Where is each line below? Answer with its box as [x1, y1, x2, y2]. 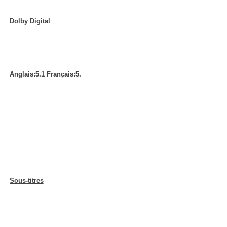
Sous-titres [9, 177, 44, 184]
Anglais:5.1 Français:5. [9, 70, 81, 78]
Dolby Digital [9, 17, 50, 25]
